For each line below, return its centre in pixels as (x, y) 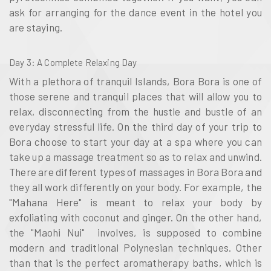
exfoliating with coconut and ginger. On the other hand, (135, 217)
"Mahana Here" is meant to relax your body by (135, 202)
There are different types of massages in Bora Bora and (135, 171)
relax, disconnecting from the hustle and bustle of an (135, 111)
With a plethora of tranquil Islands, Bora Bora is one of (135, 81)
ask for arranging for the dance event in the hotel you (135, 12)
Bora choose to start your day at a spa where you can (135, 141)
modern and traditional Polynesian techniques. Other (135, 247)
